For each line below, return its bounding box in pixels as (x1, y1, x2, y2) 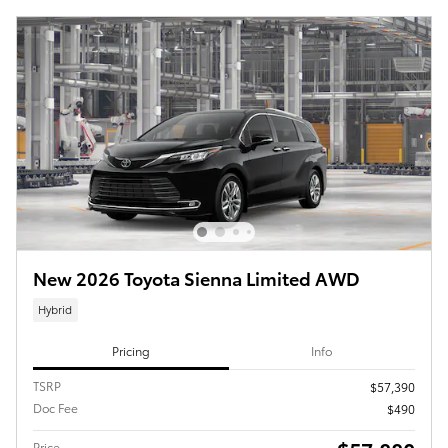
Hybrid (38, 301, 73, 318)
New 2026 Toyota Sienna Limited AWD (33, 265, 360, 291)
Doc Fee (33, 398, 78, 416)
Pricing (111, 342, 150, 360)
